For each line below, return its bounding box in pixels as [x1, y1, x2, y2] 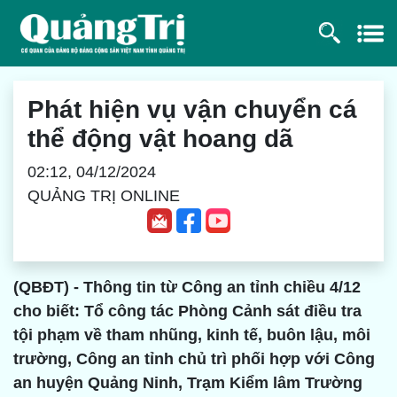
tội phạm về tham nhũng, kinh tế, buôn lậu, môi [13, 326, 370, 345]
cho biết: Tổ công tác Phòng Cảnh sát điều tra [13, 302, 362, 321]
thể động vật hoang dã [27, 124, 293, 152]
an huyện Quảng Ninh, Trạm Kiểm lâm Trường [13, 374, 362, 393]
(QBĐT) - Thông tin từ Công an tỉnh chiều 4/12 [13, 278, 361, 297]
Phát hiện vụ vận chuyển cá [27, 95, 357, 123]
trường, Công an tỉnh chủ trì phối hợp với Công [13, 350, 375, 369]
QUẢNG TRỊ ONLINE [27, 186, 180, 205]
